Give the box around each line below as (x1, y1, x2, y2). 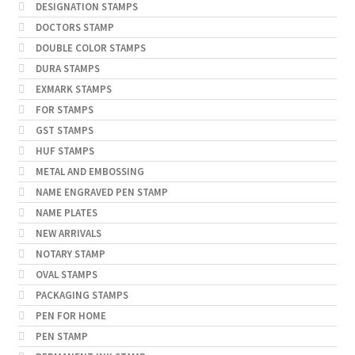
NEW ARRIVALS (36, 227, 102, 241)
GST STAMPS (36, 124, 94, 138)
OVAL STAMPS (36, 268, 98, 282)
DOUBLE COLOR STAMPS (36, 41, 147, 55)
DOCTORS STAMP (36, 21, 115, 35)
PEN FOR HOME (36, 309, 107, 323)
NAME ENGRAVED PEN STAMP (36, 185, 169, 200)
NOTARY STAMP (36, 247, 106, 261)
